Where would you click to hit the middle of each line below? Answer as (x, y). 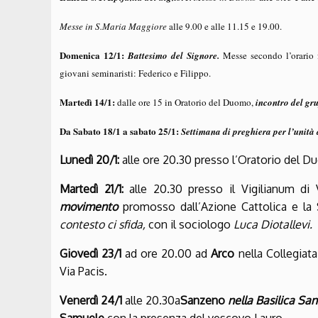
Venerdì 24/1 (92, 301)
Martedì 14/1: (88, 102)
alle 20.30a (153, 301)
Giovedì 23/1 (91, 254)
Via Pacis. (83, 272)
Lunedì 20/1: (91, 160)
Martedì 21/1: (95, 189)
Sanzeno (204, 301)
